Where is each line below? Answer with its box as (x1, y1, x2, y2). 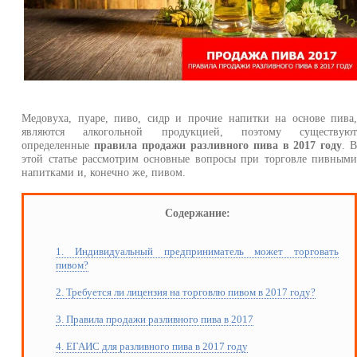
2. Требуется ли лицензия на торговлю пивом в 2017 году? (56, 286, 316, 299)
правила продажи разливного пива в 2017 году (94, 138, 343, 151)
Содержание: (164, 206, 230, 219)
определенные (22, 138, 95, 151)
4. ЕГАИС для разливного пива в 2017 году (56, 340, 249, 353)
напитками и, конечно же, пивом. (22, 165, 186, 178)
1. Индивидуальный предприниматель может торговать (56, 245, 339, 258)
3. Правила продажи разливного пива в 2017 (56, 313, 254, 326)
